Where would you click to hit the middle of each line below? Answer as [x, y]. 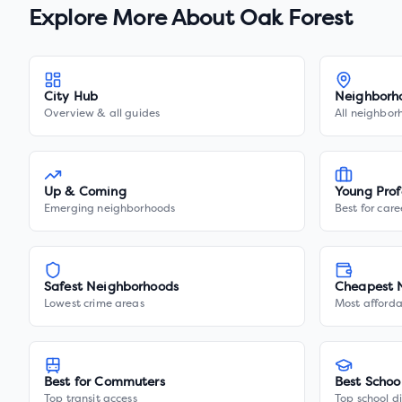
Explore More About [134, 20]
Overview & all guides [102, 114]
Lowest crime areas [94, 304]
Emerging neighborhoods [110, 209]
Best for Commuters [105, 383]
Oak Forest [296, 20]
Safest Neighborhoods [112, 288]
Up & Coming [85, 192]
